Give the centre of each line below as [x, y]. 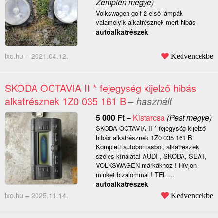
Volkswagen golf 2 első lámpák [139, 13]
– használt [150, 101]
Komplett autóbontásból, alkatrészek [147, 147]
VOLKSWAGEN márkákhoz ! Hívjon [146, 165]
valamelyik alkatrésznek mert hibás [145, 22]
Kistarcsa [149, 118]
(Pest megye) [188, 118]
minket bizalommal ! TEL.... [135, 175]
